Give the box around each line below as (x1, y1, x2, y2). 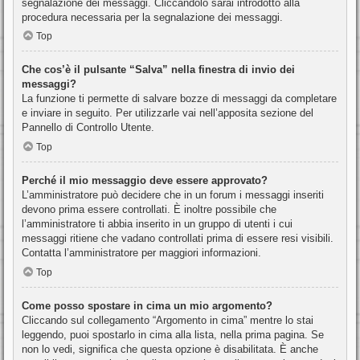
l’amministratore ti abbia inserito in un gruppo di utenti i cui (22, 218, 292, 231)
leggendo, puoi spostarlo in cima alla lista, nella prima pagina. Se (22, 328, 324, 341)
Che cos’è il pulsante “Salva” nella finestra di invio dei (22, 63, 295, 76)
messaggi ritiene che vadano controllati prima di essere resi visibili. (22, 232, 333, 245)
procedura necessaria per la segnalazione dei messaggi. (22, 10, 283, 23)
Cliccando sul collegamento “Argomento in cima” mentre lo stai (22, 313, 313, 326)
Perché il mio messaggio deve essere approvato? (22, 174, 268, 187)
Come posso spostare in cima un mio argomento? (22, 299, 272, 312)
